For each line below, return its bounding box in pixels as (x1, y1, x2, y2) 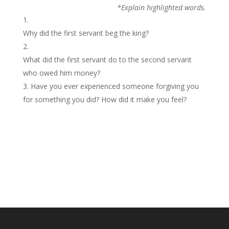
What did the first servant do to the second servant (22, 55, 192, 64)
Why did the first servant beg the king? (22, 28, 149, 38)
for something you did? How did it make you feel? (22, 95, 187, 104)
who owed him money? (22, 68, 100, 78)
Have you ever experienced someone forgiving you (30, 81, 199, 91)
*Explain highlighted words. (117, 3, 207, 12)
